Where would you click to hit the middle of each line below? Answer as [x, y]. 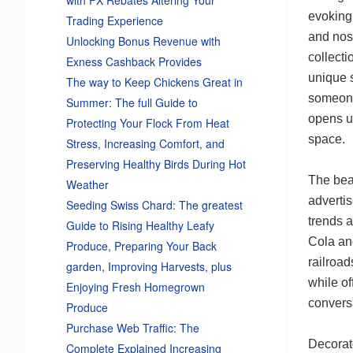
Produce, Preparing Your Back [141, 245]
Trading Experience [114, 20]
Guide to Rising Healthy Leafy [140, 225]
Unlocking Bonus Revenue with [143, 41]
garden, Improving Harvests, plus [149, 266]
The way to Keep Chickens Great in [154, 82]
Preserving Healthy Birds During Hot [156, 163]
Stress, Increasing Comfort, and [145, 143]
